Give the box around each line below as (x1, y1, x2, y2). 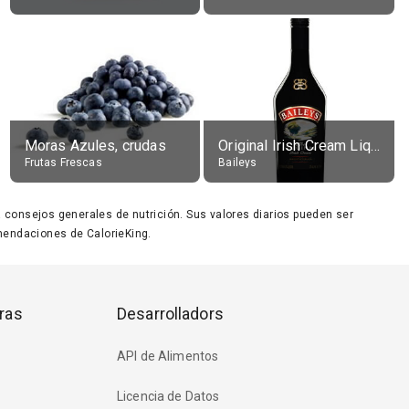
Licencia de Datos (117, 389, 220, 404)
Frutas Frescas (24, 156, 102, 169)
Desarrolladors (117, 304, 224, 323)
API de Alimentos (117, 349, 219, 364)
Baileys (218, 156, 257, 169)
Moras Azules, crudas (24, 137, 166, 154)
